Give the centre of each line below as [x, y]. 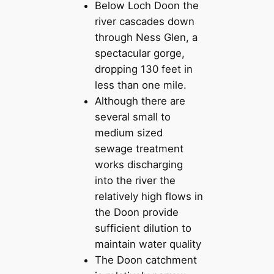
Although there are [140, 101]
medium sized [129, 133]
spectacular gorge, [140, 54]
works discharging [139, 165]
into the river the [135, 181]
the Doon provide [137, 213]
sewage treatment [139, 149]
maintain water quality [148, 244]
